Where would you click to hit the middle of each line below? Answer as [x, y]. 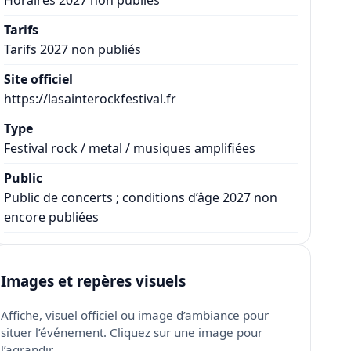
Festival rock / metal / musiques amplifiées [130, 148]
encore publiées [52, 217]
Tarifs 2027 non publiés [73, 49]
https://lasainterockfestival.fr [90, 98]
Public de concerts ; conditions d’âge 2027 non [141, 197]
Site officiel [39, 79]
